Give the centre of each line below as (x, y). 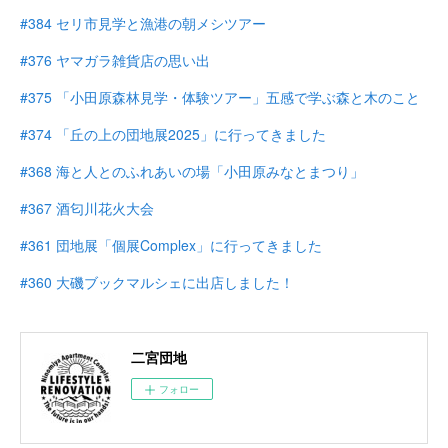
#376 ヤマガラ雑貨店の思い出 (115, 60)
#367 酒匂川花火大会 (87, 208)
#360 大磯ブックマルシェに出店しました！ (157, 282)
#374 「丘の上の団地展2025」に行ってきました (173, 134)
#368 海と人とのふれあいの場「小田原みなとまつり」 (192, 171)
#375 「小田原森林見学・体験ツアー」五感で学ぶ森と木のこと (220, 97)
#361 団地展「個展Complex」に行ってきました (171, 245)
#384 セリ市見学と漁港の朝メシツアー (143, 23)
